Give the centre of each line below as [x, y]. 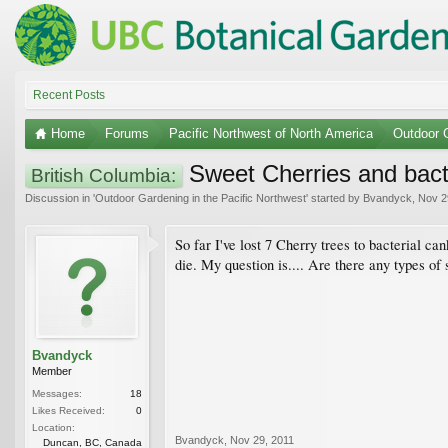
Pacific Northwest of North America [271, 133]
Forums [127, 133]
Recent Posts [69, 94]
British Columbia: [103, 175]
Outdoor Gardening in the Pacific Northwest [200, 197]
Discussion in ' [60, 197]
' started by [334, 197]
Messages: [57, 393]
